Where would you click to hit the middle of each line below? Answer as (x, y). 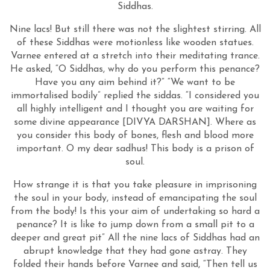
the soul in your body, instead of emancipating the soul (135, 198)
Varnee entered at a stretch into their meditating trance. (135, 56)
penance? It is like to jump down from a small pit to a (135, 225)
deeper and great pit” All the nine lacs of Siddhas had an (135, 238)
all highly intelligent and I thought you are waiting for (135, 109)
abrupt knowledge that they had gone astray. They (135, 251)
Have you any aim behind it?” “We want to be (135, 83)
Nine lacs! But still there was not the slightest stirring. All (135, 30)
